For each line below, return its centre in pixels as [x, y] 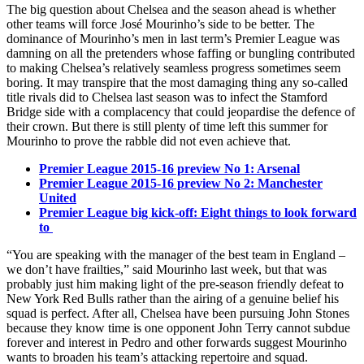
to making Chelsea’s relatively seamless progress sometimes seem [173, 67]
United [58, 197]
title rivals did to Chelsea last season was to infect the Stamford [167, 97]
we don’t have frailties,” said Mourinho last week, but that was [167, 269]
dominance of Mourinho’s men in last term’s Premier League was [173, 38]
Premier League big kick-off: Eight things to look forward [198, 212]
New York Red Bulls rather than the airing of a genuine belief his [173, 298]
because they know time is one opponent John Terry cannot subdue [178, 327]
